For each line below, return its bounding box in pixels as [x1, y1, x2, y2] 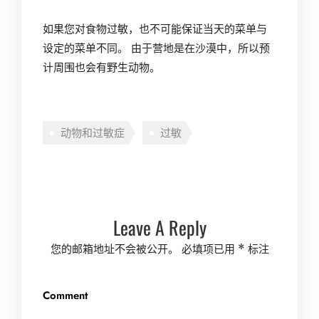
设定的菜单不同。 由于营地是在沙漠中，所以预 [43, 41, 270, 55]
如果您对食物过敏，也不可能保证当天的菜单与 [43, 22, 267, 36]
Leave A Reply [113, 214, 206, 241]
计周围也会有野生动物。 [43, 61, 160, 74]
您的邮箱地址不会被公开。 [50, 242, 179, 256]
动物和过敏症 [61, 126, 125, 140]
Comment [43, 288, 88, 303]
